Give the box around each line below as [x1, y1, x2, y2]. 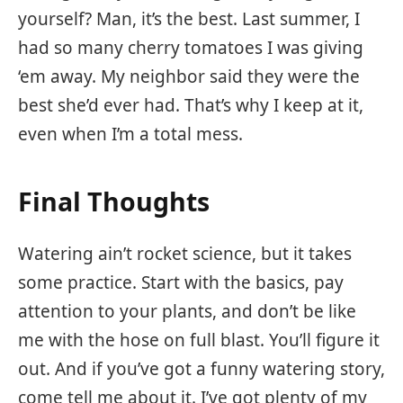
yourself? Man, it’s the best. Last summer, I [18, 6, 360, 31]
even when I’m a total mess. [18, 121, 243, 146]
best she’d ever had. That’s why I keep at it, [18, 93, 363, 117]
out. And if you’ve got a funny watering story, [18, 357, 385, 381]
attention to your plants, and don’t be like [18, 300, 356, 324]
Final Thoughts [18, 184, 210, 219]
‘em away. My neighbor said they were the [18, 64, 360, 88]
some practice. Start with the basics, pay [18, 271, 344, 295]
